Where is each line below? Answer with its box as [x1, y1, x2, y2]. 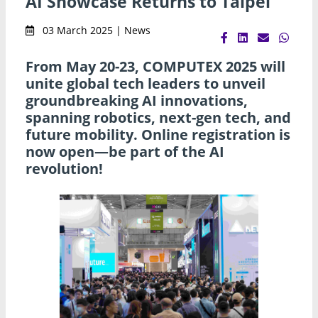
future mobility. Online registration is [26, 124, 290, 144]
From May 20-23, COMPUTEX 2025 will [26, 56, 285, 76]
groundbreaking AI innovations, [26, 90, 248, 110]
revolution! [26, 158, 103, 178]
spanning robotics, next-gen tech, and [26, 107, 291, 127]
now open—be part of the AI [26, 141, 224, 161]
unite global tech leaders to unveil [26, 73, 265, 93]
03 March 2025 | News [40, 23, 150, 37]
